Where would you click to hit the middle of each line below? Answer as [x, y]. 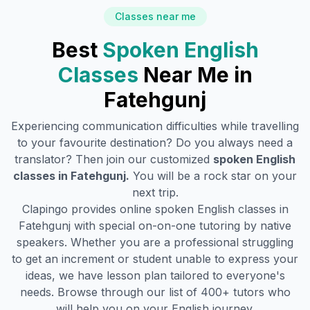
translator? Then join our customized [114, 159]
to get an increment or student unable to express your [155, 259]
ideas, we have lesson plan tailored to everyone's [155, 275]
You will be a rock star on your [215, 176]
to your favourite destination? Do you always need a [155, 143]
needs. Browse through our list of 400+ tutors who [155, 292]
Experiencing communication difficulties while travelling [155, 126]
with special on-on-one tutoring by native [181, 226]
